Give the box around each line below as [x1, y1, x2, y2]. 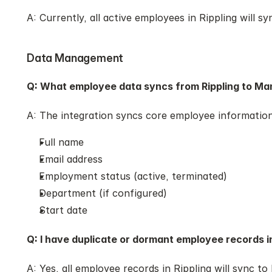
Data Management [27, 52, 124, 64]
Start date [39, 204, 87, 216]
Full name [39, 136, 84, 148]
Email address [39, 153, 103, 165]
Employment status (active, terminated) [39, 170, 227, 182]
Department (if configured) [39, 187, 167, 199]
